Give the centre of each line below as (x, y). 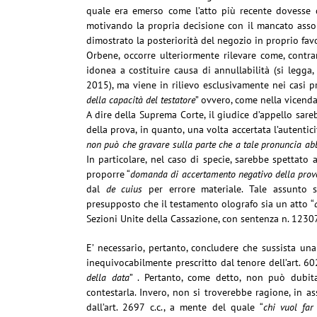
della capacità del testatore (141, 100)
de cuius (124, 189)
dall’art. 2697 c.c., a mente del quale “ (175, 307)
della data (108, 277)
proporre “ (109, 174)
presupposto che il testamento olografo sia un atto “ (200, 204)
